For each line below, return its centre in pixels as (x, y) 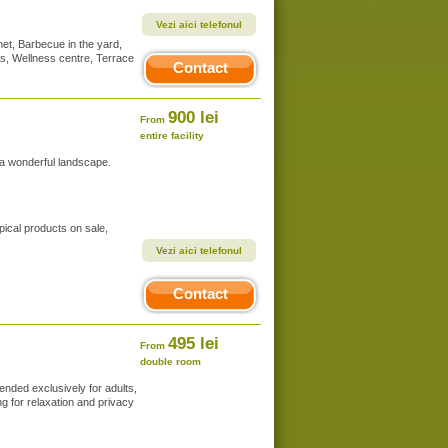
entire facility (172, 135)
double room (170, 361)
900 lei (193, 117)
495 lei (193, 343)
